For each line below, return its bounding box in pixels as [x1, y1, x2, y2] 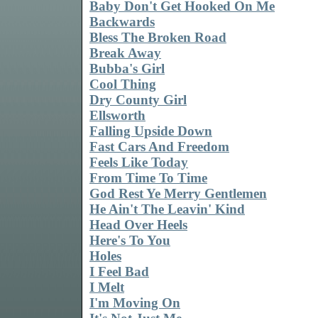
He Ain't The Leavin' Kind [89, 202, 245, 217]
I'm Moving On [89, 295, 180, 311]
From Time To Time [89, 170, 207, 186]
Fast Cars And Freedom [89, 139, 229, 155]
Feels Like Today [89, 155, 188, 170]
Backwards [89, 14, 155, 30]
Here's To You [89, 233, 170, 248]
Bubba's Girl [89, 61, 165, 77]
